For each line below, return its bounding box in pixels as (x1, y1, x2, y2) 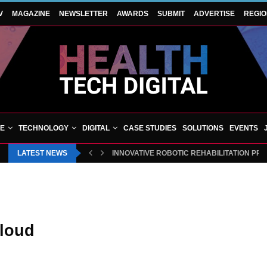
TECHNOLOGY (18, 124, 69, 132)
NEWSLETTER (59, 10, 108, 18)
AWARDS (117, 10, 148, 18)
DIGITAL (82, 124, 110, 132)
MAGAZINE (12, 10, 50, 18)
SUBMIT (157, 10, 185, 18)
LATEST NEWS (17, 149, 67, 157)
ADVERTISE (194, 10, 235, 18)
